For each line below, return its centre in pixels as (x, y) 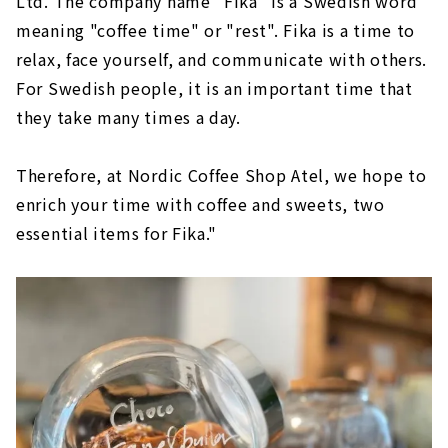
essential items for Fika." (117, 232)
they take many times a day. (128, 116)
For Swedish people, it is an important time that (214, 87)
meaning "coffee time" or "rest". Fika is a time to (216, 29)
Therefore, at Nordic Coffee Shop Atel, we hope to (221, 174)
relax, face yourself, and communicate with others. (222, 58)
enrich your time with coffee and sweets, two (200, 203)
